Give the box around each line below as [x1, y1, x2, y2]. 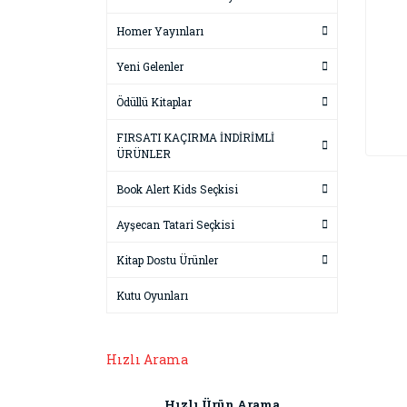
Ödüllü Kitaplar [116, 94, 192, 109]
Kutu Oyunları [116, 288, 188, 303]
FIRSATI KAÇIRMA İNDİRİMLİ [116, 130, 274, 144]
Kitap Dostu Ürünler [116, 253, 218, 267]
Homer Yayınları [116, 24, 203, 38]
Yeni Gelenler [116, 59, 184, 74]
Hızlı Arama [106, 351, 188, 368]
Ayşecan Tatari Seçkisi [116, 217, 234, 232]
